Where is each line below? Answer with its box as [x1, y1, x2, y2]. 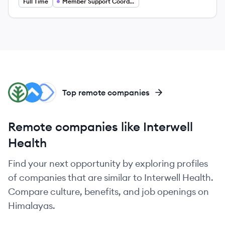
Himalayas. [8, 200, 55, 211]
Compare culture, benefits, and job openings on [8, 186, 209, 197]
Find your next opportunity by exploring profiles [8, 158, 208, 169]
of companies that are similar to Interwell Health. [8, 172, 213, 183]
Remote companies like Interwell [8, 119, 193, 134]
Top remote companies [62, 87, 150, 97]
